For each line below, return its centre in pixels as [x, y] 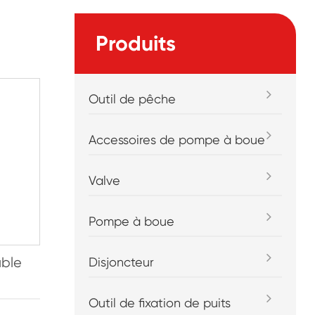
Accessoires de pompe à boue [177, 140]
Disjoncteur [122, 262]
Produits [136, 44]
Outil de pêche [133, 99]
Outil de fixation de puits [160, 303]
